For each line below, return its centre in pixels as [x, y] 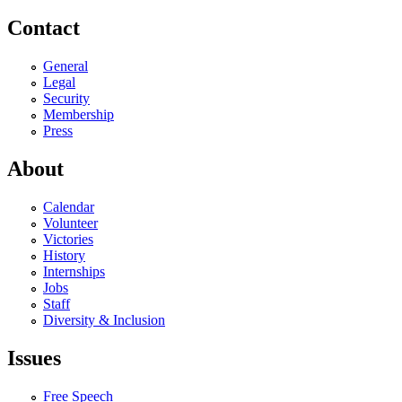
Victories [68, 239]
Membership [79, 115]
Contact [44, 28]
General [66, 66]
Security [66, 99]
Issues [34, 358]
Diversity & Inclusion [104, 319]
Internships [74, 271]
